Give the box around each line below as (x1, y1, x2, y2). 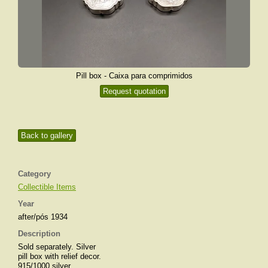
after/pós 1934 (18, 212, 68, 221)
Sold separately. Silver (18, 242, 96, 251)
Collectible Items (18, 182, 76, 191)
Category (18, 169, 51, 178)
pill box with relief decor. (18, 251, 101, 261)
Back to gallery (21, 130, 73, 140)
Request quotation (102, 86, 166, 96)
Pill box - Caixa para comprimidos (75, 71, 193, 80)
